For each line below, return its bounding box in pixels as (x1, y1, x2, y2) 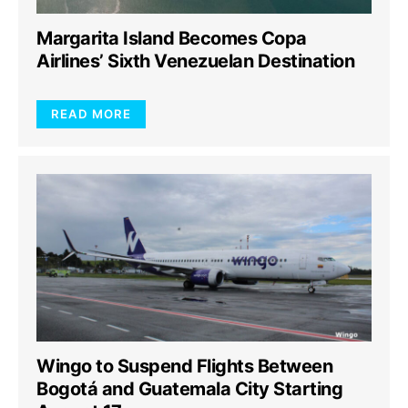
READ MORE (51, 107, 131, 121)
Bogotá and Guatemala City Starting (36, 378, 342, 400)
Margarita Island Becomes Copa (36, 27, 307, 49)
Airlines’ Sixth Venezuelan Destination (36, 50, 354, 72)
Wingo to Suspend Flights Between (36, 355, 332, 377)
